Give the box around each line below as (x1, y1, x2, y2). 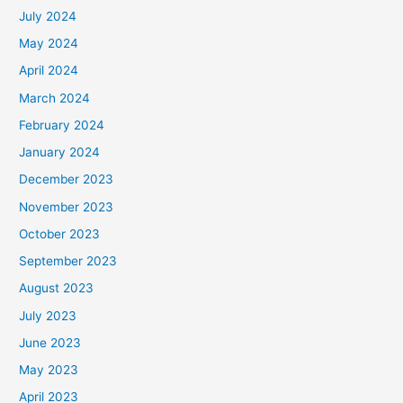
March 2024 (19, 90, 91, 105)
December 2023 (19, 172, 114, 187)
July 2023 (19, 308, 77, 323)
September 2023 (19, 254, 118, 269)
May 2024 (19, 36, 79, 51)
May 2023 (19, 363, 79, 378)
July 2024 (19, 8, 77, 23)
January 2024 (19, 145, 101, 160)
